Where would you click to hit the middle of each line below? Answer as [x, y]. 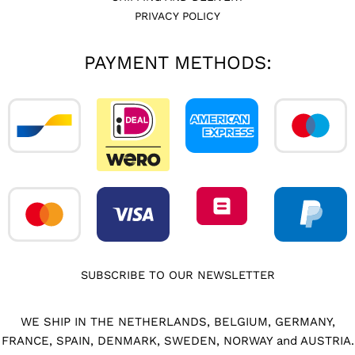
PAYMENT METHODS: [177, 63]
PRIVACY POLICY [177, 16]
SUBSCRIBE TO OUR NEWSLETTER [177, 275]
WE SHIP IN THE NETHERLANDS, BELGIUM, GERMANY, [177, 322]
